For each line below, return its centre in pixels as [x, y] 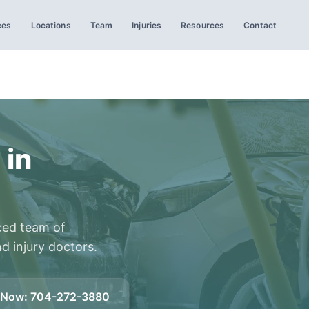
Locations [51, 25]
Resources [203, 25]
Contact [260, 25]
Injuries [147, 25]
